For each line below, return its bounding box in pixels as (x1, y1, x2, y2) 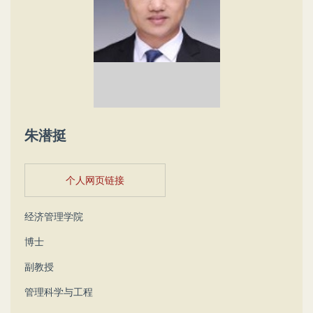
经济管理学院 (24, 210, 83, 222)
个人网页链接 (66, 174, 124, 186)
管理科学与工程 (24, 286, 93, 298)
